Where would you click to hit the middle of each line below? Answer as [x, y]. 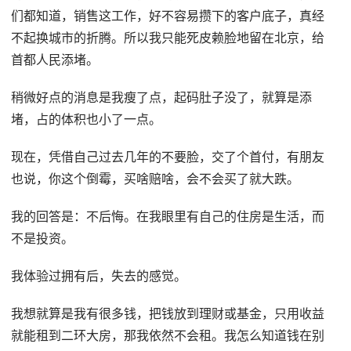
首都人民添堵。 [55, 60]
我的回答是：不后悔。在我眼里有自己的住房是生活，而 [168, 216]
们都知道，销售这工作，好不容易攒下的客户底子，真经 [168, 16]
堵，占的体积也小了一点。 [87, 119]
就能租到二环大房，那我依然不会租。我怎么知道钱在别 [168, 335]
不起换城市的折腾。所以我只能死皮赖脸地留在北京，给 [168, 38]
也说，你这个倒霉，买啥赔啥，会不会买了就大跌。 [156, 179]
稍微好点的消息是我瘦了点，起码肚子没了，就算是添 [162, 97]
